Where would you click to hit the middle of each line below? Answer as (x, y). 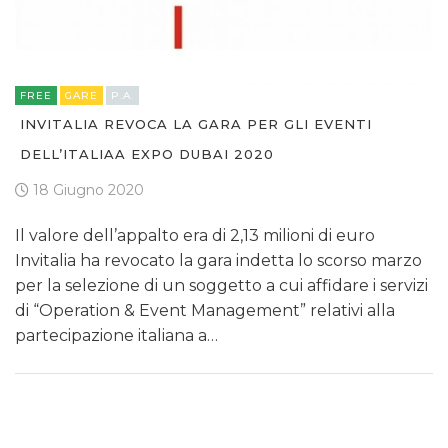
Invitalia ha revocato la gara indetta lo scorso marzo (218, 261)
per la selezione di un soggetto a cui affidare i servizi (221, 286)
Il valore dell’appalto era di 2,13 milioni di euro (195, 236)
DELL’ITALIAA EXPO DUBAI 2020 (147, 154)
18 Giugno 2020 (86, 190)
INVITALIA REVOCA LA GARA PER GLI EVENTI (196, 124)
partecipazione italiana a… (116, 336)
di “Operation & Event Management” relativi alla (205, 311)
